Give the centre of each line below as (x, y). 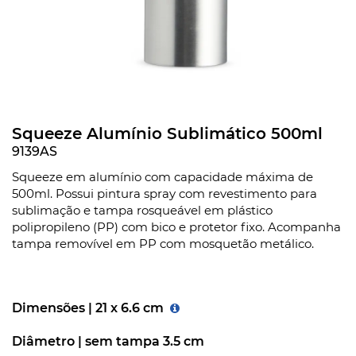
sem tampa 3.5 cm (145, 342)
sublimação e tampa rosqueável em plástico (142, 211)
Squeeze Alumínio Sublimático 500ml (167, 134)
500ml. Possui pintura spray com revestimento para (164, 194)
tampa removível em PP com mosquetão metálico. (163, 244)
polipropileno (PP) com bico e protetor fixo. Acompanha (176, 227)
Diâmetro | (48, 342)
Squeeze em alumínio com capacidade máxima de (163, 177)
